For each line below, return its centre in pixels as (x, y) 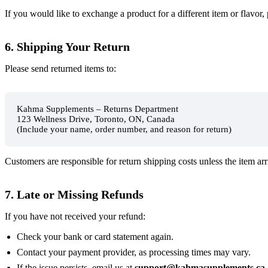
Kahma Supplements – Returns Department (98, 109)
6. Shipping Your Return (67, 46)
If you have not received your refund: (75, 216)
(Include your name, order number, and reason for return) (124, 129)
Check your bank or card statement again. (95, 236)
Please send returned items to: (60, 68)
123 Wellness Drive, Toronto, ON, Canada (96, 119)
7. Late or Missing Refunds (74, 194)
